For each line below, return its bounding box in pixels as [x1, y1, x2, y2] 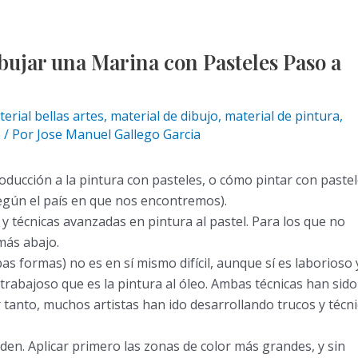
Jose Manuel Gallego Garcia [37, 125, 201, 143]
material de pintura [225, 107, 340, 125]
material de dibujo [110, 107, 218, 125]
